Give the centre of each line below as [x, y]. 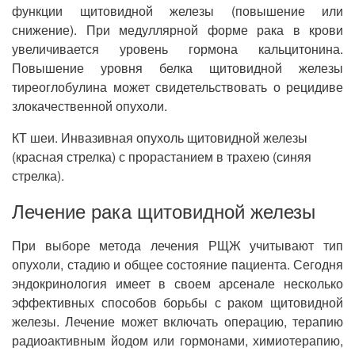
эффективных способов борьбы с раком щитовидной [177, 302]
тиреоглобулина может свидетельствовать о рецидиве [177, 87]
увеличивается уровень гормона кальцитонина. [177, 49]
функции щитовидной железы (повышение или [177, 11]
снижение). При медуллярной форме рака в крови [177, 30]
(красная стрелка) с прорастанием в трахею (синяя [162, 157]
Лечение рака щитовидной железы [164, 210]
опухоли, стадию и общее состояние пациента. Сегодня [177, 264]
